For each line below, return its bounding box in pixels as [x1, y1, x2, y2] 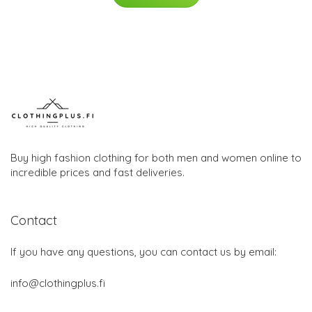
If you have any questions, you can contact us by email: [10, 245, 276, 259]
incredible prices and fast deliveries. [10, 166, 185, 180]
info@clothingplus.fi [10, 276, 105, 290]
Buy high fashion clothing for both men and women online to [10, 151, 302, 165]
